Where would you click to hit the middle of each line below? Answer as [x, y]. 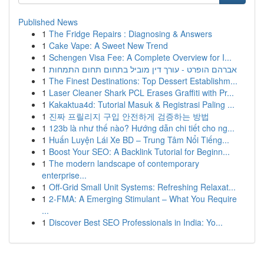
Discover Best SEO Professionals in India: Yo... [136, 222]
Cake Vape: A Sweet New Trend [108, 45]
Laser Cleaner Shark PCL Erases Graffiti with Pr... [141, 93]
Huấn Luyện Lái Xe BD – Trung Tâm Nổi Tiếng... [139, 140]
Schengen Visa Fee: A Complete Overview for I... [140, 57]
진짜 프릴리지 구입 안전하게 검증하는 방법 [129, 116]
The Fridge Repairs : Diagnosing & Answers [131, 34]
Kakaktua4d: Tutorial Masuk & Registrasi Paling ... [142, 104]
